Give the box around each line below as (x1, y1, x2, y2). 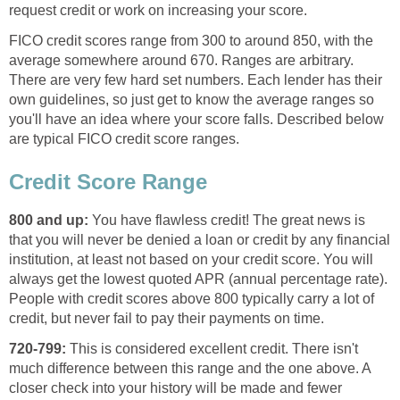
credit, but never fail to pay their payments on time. (9, 310, 324, 326)
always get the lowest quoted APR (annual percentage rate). (9, 271, 387, 287)
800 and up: (9, 212, 88, 228)
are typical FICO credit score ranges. (9, 131, 239, 147)
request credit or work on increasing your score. (9, 3, 307, 19)
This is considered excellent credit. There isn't (70, 340, 358, 356)
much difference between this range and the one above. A (9, 360, 371, 376)
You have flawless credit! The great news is (88, 212, 365, 228)
